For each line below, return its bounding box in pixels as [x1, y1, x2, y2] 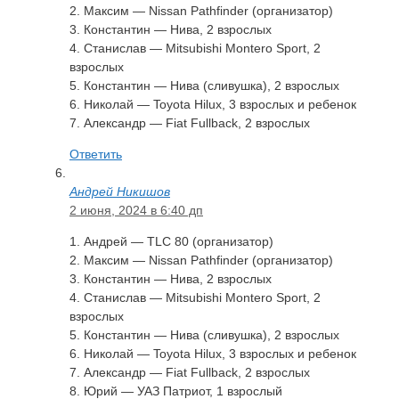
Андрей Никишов [69, 183, 170, 199]
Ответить [69, 146, 122, 161]
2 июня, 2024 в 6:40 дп [69, 202, 203, 217]
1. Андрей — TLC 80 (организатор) [69, 233, 273, 248]
